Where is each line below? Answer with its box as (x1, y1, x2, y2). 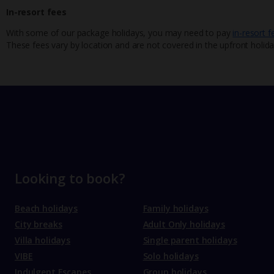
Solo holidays (143, 250, 199, 262)
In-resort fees (6, 6, 67, 18)
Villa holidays (15, 234, 71, 246)
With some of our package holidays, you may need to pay (6, 26, 233, 39)
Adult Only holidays (143, 218, 225, 231)
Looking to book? (15, 169, 125, 188)
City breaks (15, 218, 62, 231)
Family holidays (143, 202, 209, 215)
